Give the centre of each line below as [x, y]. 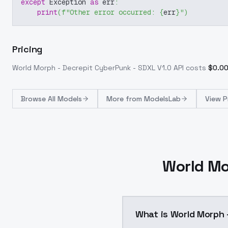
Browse [34, 99]
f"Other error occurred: [110, 12]
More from [125, 99]
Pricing [27, 49]
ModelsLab [162, 99]
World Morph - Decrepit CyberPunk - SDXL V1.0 [92, 68]
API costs [189, 68]
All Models [65, 99]
